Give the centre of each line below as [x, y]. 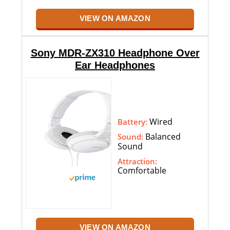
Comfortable [142, 171]
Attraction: [137, 161]
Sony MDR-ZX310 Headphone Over [115, 53]
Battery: [132, 122]
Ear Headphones [115, 65]
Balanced [162, 137]
